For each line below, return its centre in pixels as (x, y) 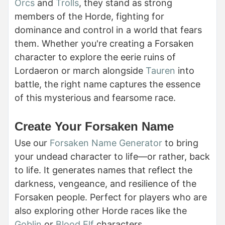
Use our (32, 143)
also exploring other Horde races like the (101, 210)
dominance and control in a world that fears (108, 30)
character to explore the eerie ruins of (95, 57)
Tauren (160, 71)
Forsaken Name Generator (106, 143)
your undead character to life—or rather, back (112, 156)
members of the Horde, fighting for (89, 17)
